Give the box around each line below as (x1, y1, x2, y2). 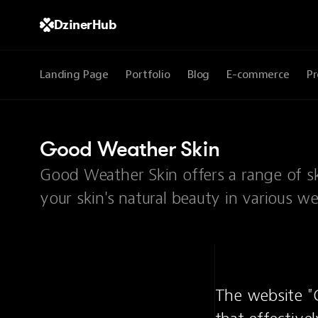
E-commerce (226, 67, 290, 82)
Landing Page (40, 67, 109, 82)
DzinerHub (54, 16, 116, 33)
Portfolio (126, 67, 170, 82)
